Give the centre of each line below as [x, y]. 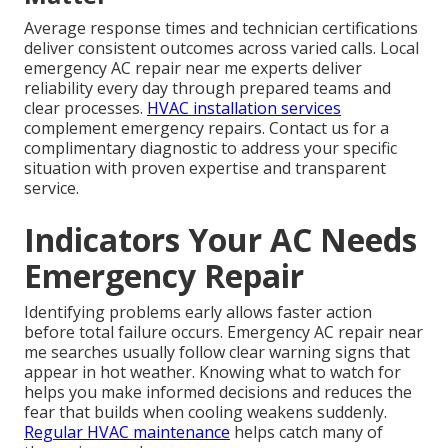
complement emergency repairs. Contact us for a [206, 128]
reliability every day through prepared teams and [207, 88]
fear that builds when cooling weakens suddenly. [205, 412]
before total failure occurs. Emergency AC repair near [223, 332]
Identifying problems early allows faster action [198, 312]
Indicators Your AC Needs [220, 240]
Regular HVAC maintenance [127, 432]
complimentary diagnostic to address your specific [210, 148]
